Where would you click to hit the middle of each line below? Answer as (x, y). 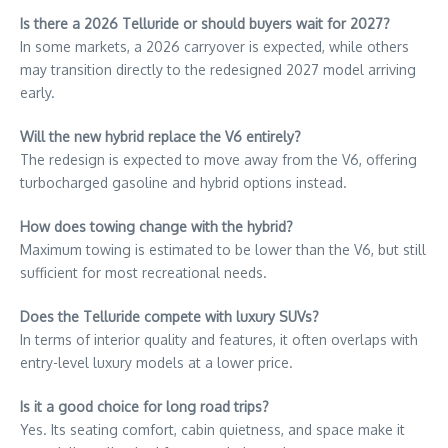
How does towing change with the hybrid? (156, 226)
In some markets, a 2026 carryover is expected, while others (214, 46)
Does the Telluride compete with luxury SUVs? (169, 316)
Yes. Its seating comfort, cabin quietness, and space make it (212, 429)
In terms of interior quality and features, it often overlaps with (219, 339)
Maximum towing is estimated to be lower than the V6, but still (223, 249)
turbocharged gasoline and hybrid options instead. (183, 182)
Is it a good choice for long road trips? (144, 406)
